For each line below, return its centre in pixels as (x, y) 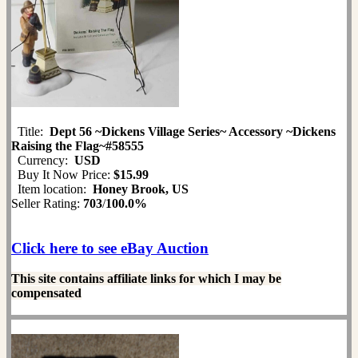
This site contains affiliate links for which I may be (146, 278)
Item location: (52, 189)
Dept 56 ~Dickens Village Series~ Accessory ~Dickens (193, 131)
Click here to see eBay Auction (110, 248)
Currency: (43, 160)
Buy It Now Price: (62, 174)
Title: (30, 131)
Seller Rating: (47, 203)
